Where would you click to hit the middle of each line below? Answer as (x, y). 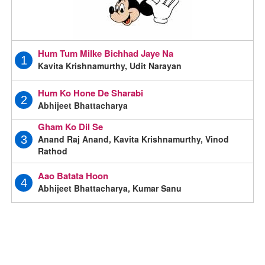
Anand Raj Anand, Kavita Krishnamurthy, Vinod (134, 139)
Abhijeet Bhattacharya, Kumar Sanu (110, 188)
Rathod (53, 151)
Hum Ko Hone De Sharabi (91, 93)
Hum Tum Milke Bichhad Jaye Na (106, 53)
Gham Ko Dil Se (71, 126)
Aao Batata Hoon (73, 175)
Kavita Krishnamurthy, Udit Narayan (110, 65)
